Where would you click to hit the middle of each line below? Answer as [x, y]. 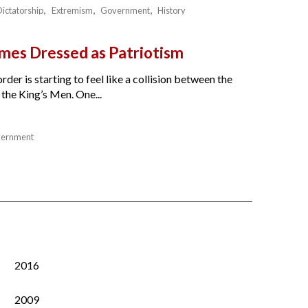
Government [125, 10]
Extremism [72, 10]
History [171, 10]
